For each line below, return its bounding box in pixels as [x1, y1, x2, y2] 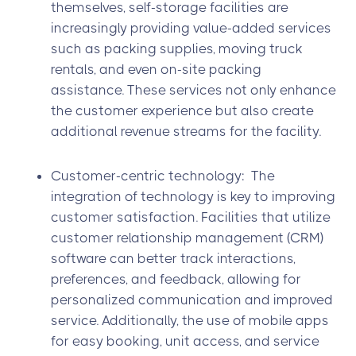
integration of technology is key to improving [51, 188, 335, 204]
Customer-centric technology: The [51, 168, 275, 184]
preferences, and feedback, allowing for [51, 271, 301, 287]
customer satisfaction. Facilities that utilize [51, 209, 331, 225]
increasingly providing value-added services [51, 20, 331, 36]
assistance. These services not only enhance [51, 82, 336, 98]
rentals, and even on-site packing [51, 61, 261, 77]
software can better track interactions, [51, 250, 296, 266]
